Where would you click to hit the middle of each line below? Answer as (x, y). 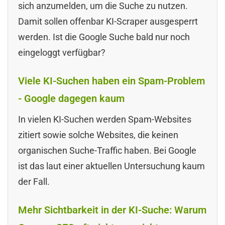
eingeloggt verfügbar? (62, 52)
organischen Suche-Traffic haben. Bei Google (107, 150)
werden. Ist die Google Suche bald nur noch (104, 37)
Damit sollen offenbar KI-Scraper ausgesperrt (108, 21)
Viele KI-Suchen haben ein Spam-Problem (111, 81)
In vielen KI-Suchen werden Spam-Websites (105, 119)
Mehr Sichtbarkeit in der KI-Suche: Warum (112, 210)
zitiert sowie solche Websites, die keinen (98, 135)
